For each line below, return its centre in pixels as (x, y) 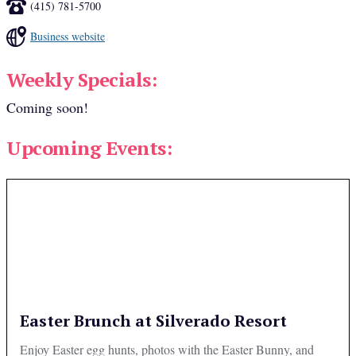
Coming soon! (47, 108)
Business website (68, 37)
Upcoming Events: (89, 148)
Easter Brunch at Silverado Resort (153, 321)
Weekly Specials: (82, 80)
